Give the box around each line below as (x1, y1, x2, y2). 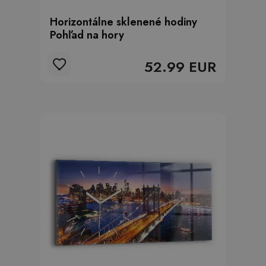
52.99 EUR (144, 56, 216, 77)
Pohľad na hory (50, 27, 124, 43)
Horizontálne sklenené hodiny (50, 14, 197, 30)
